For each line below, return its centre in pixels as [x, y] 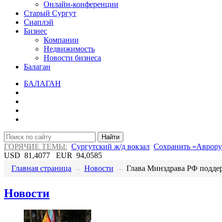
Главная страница [41, 168]
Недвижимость [69, 49]
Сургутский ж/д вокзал [111, 146]
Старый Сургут [50, 13]
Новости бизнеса [72, 57]
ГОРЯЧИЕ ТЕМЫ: [36, 146]
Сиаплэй [39, 22]
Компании [61, 40]
